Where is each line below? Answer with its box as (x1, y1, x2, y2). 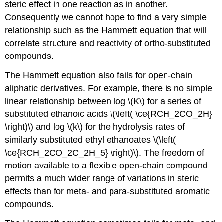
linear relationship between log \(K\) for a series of (5, 96, 202, 106)
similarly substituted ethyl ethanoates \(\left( (5, 134, 176, 145)
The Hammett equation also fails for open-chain (5, 70, 193, 80)
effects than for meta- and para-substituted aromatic (5, 186, 210, 196)
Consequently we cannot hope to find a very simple (5, 12, 207, 22)
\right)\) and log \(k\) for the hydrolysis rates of (5, 121, 185, 132)
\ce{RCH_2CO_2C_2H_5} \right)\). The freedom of (5, 147, 205, 158)
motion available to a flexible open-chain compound (5, 160, 208, 170)
